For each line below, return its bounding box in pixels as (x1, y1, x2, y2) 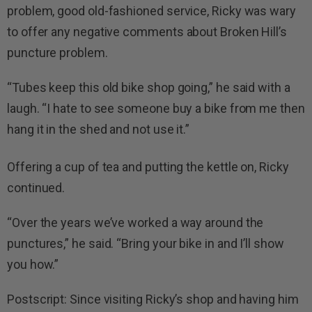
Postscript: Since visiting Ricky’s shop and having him (7, 292, 299, 307)
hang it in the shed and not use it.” (7, 122, 190, 137)
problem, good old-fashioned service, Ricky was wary (7, 3, 296, 19)
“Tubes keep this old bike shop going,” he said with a (7, 80, 290, 95)
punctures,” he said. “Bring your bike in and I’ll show (7, 236, 284, 251)
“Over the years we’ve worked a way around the (7, 215, 264, 231)
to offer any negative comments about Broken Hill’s (7, 24, 288, 40)
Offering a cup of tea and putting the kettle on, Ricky (7, 159, 289, 175)
